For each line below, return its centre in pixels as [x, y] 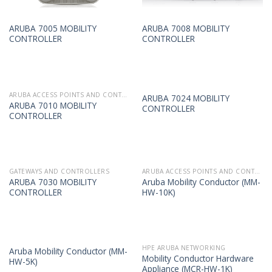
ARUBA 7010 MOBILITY [53, 105]
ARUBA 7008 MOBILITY [185, 29]
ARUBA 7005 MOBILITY [53, 29]
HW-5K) [23, 262]
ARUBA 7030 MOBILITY [53, 182]
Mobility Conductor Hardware [198, 259]
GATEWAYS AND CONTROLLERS [59, 172]
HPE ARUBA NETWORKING [184, 248]
